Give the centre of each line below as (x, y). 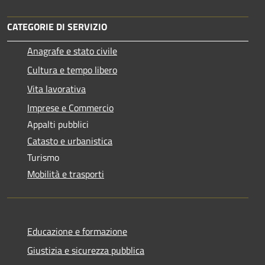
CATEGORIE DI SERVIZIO (57, 27)
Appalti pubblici (58, 125)
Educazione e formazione (77, 232)
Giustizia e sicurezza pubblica (86, 251)
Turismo (43, 158)
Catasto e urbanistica (70, 141)
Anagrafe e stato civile (72, 51)
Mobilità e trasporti (66, 174)
